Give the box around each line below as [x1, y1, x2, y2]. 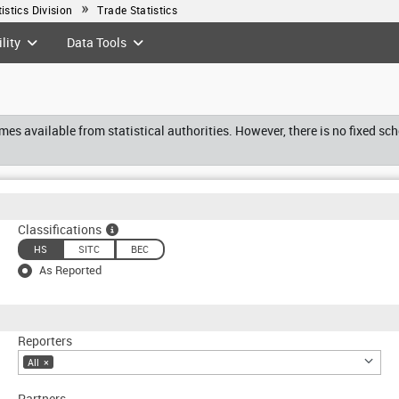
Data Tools [67, 33, 127, 51]
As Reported [39, 261, 102, 278]
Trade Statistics [97, 3, 178, 17]
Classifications [18, 220, 102, 238]
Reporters [18, 331, 72, 349]
